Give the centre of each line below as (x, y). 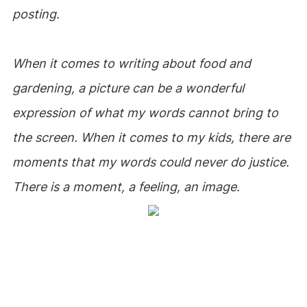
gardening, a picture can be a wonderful (128, 88)
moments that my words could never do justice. (150, 162)
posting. (36, 14)
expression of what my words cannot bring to (145, 113)
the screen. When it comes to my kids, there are (151, 137)
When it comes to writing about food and (131, 63)
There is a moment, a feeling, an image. (126, 187)
